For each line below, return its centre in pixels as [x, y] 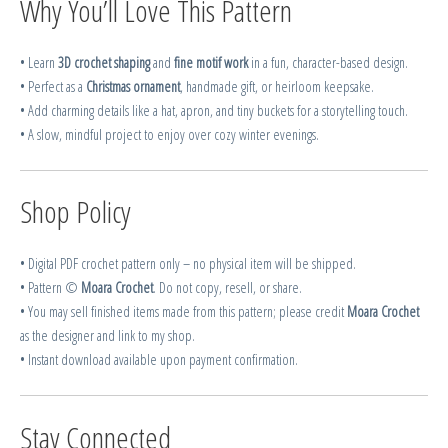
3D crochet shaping [104, 62]
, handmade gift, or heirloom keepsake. [277, 86]
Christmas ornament [133, 86]
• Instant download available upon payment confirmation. [159, 359]
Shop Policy [75, 212]
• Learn [39, 62]
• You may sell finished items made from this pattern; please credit [183, 311]
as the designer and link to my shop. [107, 335]
